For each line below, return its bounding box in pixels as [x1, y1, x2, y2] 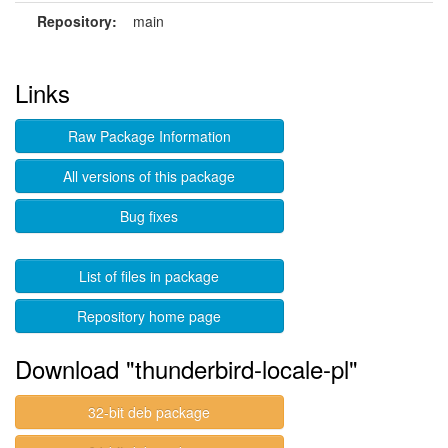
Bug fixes [120, 206, 179, 226]
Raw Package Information [67, 126, 231, 146]
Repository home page [77, 306, 222, 326]
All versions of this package [63, 166, 236, 186]
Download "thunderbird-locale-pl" [15, 351, 358, 386]
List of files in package [79, 266, 220, 286]
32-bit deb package [88, 402, 211, 422]
